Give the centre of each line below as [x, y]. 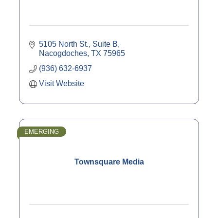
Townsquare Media [109, 162]
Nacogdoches [63, 54]
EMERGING [42, 132]
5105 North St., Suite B [78, 44]
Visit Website [62, 84]
